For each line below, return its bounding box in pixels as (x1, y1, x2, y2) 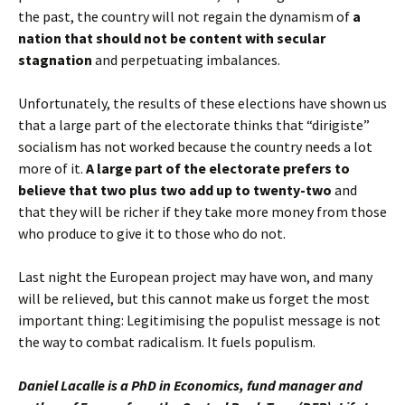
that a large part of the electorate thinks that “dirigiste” (18, 116, 370, 134)
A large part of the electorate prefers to (86, 159, 350, 177)
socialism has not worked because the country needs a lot (18, 137, 372, 155)
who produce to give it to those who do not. (18, 224, 286, 242)
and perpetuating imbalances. (92, 51, 280, 69)
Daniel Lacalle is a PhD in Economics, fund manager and (18, 376, 363, 394)
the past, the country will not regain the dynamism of (18, 7, 353, 25)
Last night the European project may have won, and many (18, 268, 372, 286)
